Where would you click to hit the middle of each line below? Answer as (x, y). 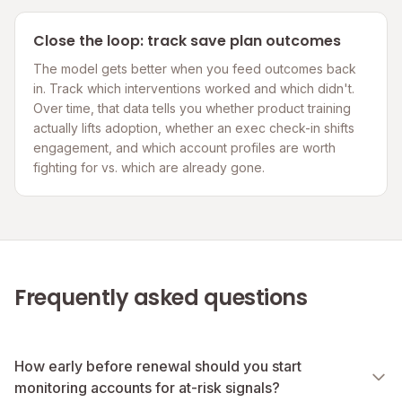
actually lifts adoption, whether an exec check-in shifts (194, 128)
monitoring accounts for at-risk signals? (147, 388)
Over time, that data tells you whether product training (192, 109)
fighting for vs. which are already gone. (149, 168)
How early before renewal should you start (158, 367)
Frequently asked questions (161, 298)
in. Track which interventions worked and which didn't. (194, 89)
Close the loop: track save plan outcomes (187, 41)
